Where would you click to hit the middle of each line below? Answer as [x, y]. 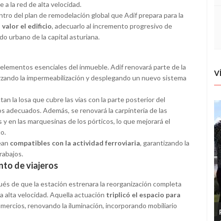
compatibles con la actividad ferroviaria [75, 143]
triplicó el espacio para [143, 195]
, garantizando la [165, 143]
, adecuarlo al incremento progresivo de [112, 26]
